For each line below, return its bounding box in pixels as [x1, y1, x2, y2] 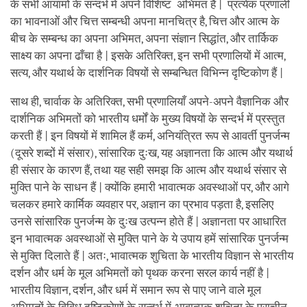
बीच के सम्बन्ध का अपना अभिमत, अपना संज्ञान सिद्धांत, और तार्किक [10, 32, 278, 45]
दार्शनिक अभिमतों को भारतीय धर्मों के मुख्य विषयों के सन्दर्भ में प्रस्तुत [10, 112, 285, 125]
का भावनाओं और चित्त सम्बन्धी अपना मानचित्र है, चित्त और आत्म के [10, 14, 280, 28]
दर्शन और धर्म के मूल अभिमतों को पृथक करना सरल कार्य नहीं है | [10, 266, 269, 280]
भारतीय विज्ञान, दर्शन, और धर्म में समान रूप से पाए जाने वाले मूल [10, 283, 261, 297]
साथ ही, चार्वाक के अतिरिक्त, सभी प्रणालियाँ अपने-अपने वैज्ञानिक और [10, 95, 288, 108]
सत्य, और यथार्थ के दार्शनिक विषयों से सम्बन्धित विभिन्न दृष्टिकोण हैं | [10, 66, 283, 79]
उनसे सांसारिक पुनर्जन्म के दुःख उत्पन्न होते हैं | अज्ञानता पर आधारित [10, 214, 286, 228]
